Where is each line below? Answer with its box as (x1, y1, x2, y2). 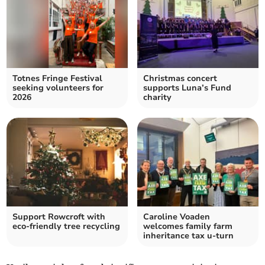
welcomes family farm (143, 221, 232, 232)
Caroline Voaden (143, 211, 210, 223)
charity (143, 92, 172, 104)
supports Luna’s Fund (143, 82, 231, 94)
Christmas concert (143, 73, 217, 85)
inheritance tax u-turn (143, 230, 234, 242)
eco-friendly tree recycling (12, 221, 121, 232)
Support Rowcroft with (12, 211, 106, 223)
